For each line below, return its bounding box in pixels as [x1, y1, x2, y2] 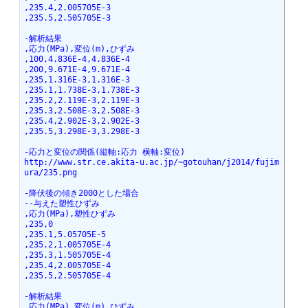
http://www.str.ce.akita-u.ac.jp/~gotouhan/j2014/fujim [23, 157, 279, 168]
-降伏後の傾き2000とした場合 [23, 188, 139, 199]
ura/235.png [23, 168, 77, 178]
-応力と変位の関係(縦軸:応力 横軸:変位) [23, 147, 185, 157]
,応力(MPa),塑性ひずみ [23, 209, 115, 219]
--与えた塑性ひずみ [23, 199, 100, 209]
